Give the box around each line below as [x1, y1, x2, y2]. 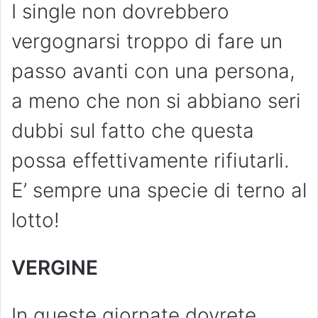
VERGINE [11, 256, 98, 280]
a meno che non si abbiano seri [11, 89, 301, 114]
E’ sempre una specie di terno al [11, 178, 307, 203]
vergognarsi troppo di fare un [11, 29, 283, 54]
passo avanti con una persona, [11, 59, 295, 84]
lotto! [11, 208, 60, 233]
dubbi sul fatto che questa [11, 119, 254, 143]
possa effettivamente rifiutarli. [11, 148, 290, 173]
